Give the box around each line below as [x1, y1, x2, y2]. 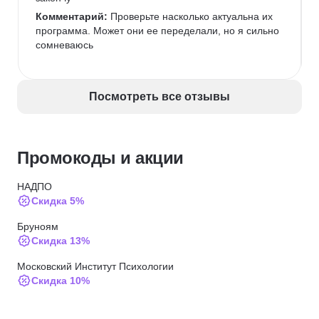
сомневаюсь [36, 39, 93, 51]
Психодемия [17, 300, 75, 312]
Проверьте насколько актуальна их [108, 11, 276, 22]
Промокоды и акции [17, 148, 184, 167]
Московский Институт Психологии [17, 261, 174, 272]
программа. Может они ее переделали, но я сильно [36, 25, 282, 36]
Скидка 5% [31, 195, 84, 206]
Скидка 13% [31, 235, 90, 246]
